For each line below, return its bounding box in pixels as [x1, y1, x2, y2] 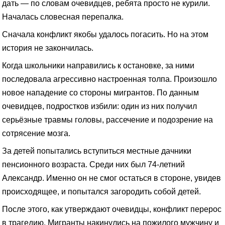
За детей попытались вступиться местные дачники [2, 146, 191, 155]
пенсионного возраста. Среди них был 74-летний [2, 159, 185, 169]
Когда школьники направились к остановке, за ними [2, 60, 194, 70]
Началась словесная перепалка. [2, 12, 124, 21]
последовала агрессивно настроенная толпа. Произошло [2, 74, 217, 83]
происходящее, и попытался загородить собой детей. [2, 186, 201, 196]
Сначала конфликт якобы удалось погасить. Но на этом [2, 29, 208, 39]
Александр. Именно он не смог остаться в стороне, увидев [2, 173, 221, 182]
